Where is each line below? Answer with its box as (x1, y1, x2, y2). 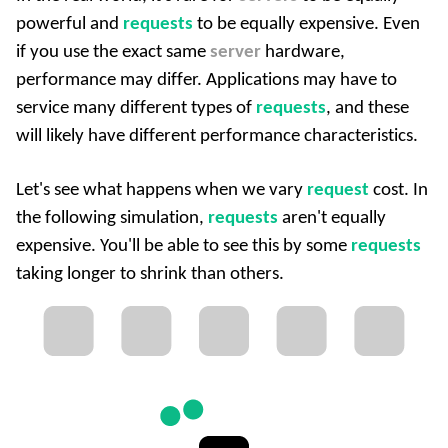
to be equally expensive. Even (193, 15, 420, 35)
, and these (326, 99, 409, 119)
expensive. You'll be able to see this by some (16, 236, 351, 256)
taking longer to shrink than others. (16, 264, 284, 284)
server (210, 43, 261, 63)
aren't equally (278, 208, 386, 228)
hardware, (261, 43, 345, 63)
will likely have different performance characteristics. (16, 127, 418, 147)
